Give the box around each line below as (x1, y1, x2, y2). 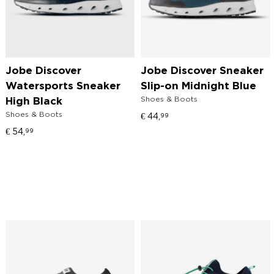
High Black (5, 97, 62, 107)
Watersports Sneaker (5, 82, 120, 92)
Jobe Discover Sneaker (141, 67, 264, 76)
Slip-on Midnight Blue (141, 82, 257, 92)
